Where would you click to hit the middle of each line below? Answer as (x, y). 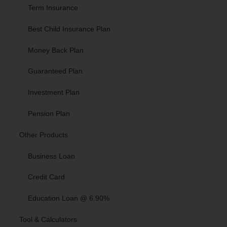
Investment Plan (53, 92)
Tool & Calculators (48, 219)
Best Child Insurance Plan (69, 29)
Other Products (43, 135)
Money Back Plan (55, 50)
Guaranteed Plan (55, 71)
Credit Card (46, 177)
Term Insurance (53, 8)
